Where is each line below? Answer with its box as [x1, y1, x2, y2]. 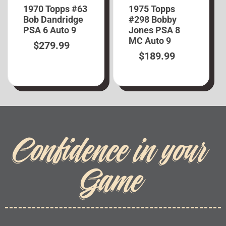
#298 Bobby [128, 14, 177, 25]
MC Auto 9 [128, 35, 171, 46]
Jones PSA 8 [128, 25, 180, 36]
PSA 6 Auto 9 [23, 25, 77, 36]
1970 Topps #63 [23, 4, 88, 15]
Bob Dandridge [23, 14, 84, 25]
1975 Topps [128, 4, 175, 15]
